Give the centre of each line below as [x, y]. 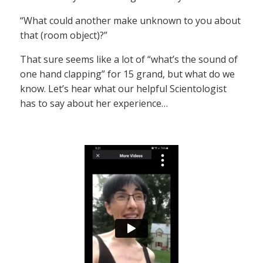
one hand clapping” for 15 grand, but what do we [127, 74]
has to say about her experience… [94, 104]
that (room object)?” [64, 36]
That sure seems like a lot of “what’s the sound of [129, 60]
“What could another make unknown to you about [130, 21]
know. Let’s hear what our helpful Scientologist [123, 89]
